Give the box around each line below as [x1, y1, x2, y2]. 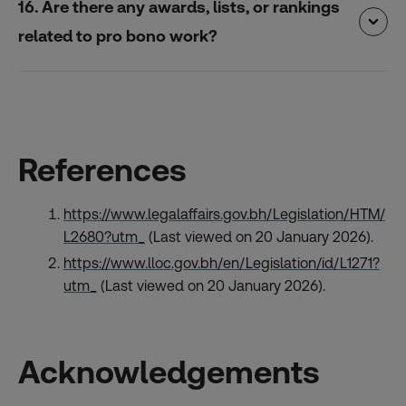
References [18, 150, 187, 188]
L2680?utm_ [63, 228, 145, 246]
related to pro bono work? [18, 25, 217, 45]
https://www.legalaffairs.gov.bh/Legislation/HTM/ [63, 206, 385, 223]
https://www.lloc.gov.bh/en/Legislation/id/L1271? [63, 255, 380, 272]
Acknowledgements [18, 353, 320, 391]
